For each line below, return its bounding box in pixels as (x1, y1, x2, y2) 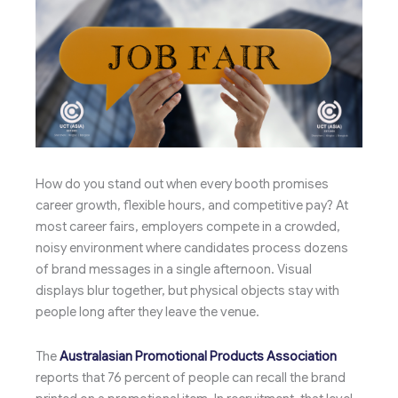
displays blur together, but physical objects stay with (36, 283, 339, 299)
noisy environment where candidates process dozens (36, 240, 348, 257)
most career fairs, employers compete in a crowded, (36, 219, 340, 235)
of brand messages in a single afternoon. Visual (36, 261, 312, 278)
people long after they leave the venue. (36, 304, 259, 321)
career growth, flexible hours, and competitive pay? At (36, 197, 348, 214)
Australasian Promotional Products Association (60, 347, 337, 364)
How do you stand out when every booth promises (36, 176, 329, 193)
